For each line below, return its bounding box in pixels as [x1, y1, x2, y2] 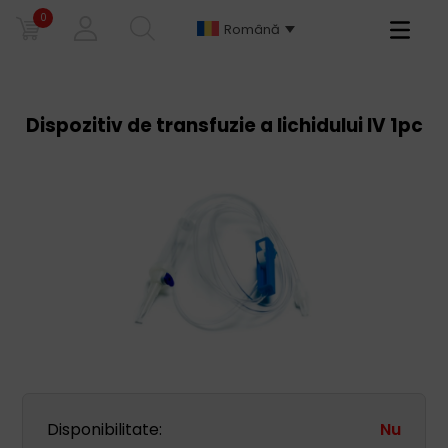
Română [224, 19, 281, 39]
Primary [377, 15, 439, 38]
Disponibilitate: [47, 418, 163, 441]
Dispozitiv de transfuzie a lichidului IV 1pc [25, 112, 423, 139]
